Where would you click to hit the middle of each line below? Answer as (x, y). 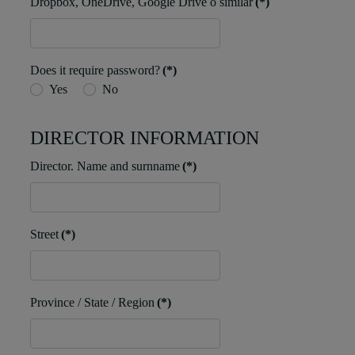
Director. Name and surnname (105, 166)
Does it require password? (95, 71)
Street (44, 235)
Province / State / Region (92, 303)
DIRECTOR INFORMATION (145, 138)
